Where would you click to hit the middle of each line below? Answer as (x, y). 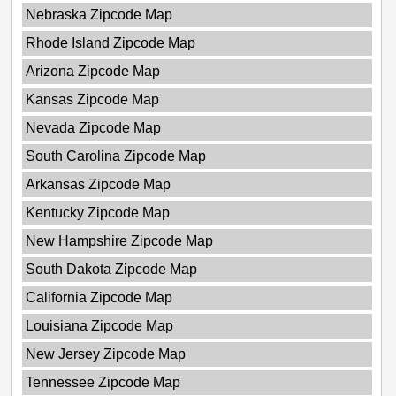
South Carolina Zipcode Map (115, 156)
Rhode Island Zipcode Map (110, 43)
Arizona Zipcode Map (92, 72)
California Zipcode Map (99, 298)
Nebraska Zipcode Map (99, 15)
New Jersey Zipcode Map (105, 354)
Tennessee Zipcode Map (103, 383)
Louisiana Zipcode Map (99, 326)
